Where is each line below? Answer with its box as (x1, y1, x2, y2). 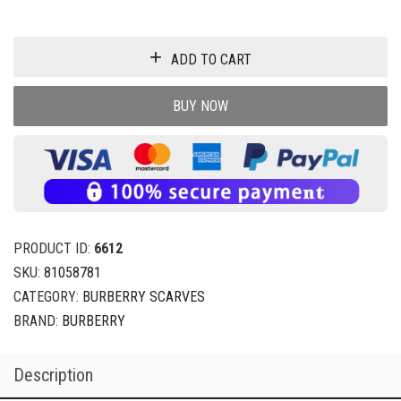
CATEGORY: (13, 288, 82, 305)
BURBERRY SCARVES (82, 288, 205, 305)
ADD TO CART (171, 50, 252, 68)
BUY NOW (173, 97, 228, 115)
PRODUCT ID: (13, 240, 94, 257)
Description (13, 364, 93, 386)
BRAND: (13, 312, 62, 329)
